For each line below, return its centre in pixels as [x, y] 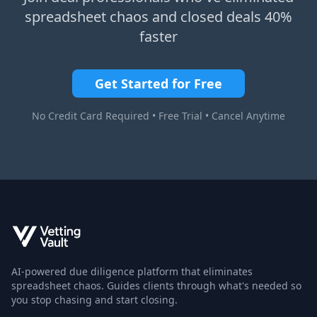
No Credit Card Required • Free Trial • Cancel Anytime [158, 116]
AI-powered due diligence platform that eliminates [132, 271]
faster [158, 36]
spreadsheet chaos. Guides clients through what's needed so [156, 286]
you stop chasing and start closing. [94, 300]
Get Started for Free [158, 83]
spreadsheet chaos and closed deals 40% [158, 17]
